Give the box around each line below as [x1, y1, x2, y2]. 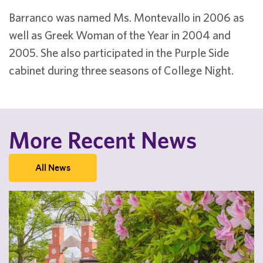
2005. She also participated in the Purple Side [9, 46, 229, 59]
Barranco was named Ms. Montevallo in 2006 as [9, 11, 244, 24]
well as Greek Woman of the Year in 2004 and [9, 28, 231, 42]
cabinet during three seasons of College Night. [9, 63, 234, 77]
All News [35, 162, 70, 173]
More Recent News [9, 126, 197, 154]
